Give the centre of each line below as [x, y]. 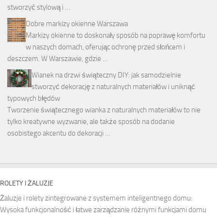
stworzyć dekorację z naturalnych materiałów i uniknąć [113, 86]
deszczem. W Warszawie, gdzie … [58, 58]
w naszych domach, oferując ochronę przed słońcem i [105, 47]
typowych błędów [34, 98]
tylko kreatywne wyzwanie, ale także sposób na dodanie [91, 121]
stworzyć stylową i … [39, 7]
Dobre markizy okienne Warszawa [77, 23]
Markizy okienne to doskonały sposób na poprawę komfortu [116, 35]
